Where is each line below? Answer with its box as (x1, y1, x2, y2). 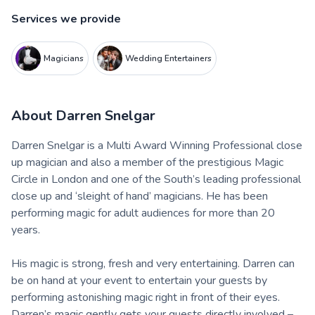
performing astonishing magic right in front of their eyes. (11, 289, 280, 305)
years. (11, 221, 40, 238)
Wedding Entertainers (124, 52, 212, 64)
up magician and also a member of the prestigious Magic (11, 154, 283, 170)
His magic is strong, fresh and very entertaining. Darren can (11, 255, 295, 271)
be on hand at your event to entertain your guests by (11, 272, 267, 288)
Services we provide (11, 11, 121, 27)
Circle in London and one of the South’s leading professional (11, 171, 301, 187)
